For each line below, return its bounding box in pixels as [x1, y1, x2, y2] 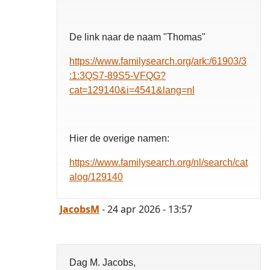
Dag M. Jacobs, [69, 257, 136, 268]
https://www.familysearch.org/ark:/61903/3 [69, 56, 246, 67]
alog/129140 [69, 172, 123, 183]
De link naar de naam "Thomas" [69, 32, 208, 43]
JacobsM [60, 202, 99, 216]
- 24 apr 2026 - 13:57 [99, 202, 192, 216]
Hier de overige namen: [69, 133, 169, 144]
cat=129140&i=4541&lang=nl [69, 85, 195, 96]
